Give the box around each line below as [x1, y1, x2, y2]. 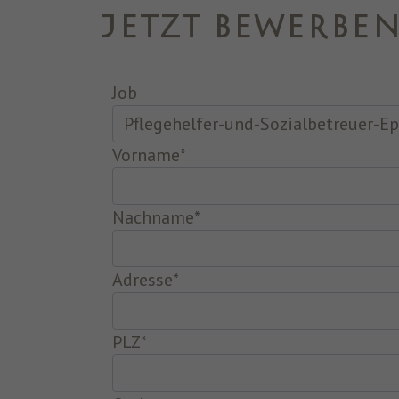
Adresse [112, 267, 173, 291]
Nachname [112, 205, 194, 229]
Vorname [112, 142, 180, 167]
